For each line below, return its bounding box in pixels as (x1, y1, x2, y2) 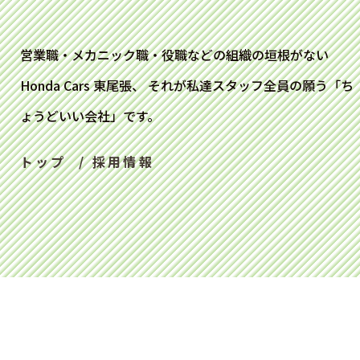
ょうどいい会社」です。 (20, 106, 160, 126)
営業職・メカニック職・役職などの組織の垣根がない (20, 45, 329, 65)
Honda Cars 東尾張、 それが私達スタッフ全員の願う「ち (20, 76, 354, 96)
